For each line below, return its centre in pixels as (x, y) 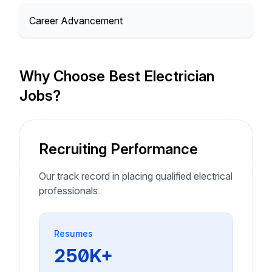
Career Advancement (76, 21)
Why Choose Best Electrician (117, 76)
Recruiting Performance (118, 149)
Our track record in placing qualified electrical (136, 176)
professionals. (70, 191)
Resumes (73, 233)
